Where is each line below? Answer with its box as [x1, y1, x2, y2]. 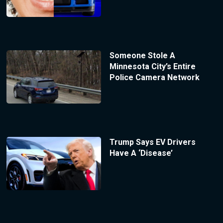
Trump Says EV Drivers [109, 137, 196, 147]
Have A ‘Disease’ [109, 148, 173, 158]
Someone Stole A [109, 51, 175, 61]
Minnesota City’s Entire [109, 62, 196, 72]
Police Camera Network [109, 73, 200, 83]
